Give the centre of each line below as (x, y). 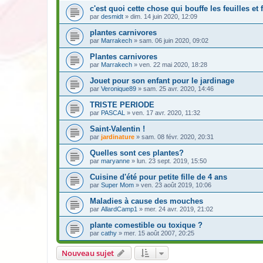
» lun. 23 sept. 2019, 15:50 (168, 161)
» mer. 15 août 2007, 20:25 (156, 233)
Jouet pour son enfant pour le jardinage (162, 81)
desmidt (112, 17)
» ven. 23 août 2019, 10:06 (173, 185)
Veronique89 (119, 89)
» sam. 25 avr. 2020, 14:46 (175, 89)
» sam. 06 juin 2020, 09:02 (170, 41)
